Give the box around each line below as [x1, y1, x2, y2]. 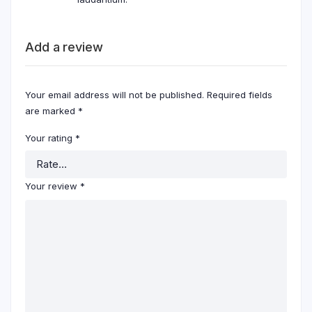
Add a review [25, 39, 103, 54]
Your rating [25, 132, 75, 143]
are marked [25, 104, 78, 116]
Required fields [207, 88, 272, 100]
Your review [25, 180, 80, 192]
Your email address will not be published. [25, 88, 204, 100]
